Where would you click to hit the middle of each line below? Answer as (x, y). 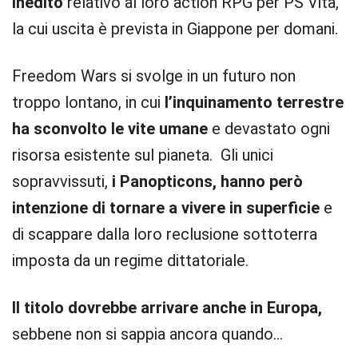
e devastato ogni (269, 129)
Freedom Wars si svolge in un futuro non (154, 76)
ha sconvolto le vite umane (110, 129)
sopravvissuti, (62, 181)
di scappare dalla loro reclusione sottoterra (165, 234)
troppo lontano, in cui (86, 102)
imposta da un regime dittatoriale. (130, 261)
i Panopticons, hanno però (207, 181)
